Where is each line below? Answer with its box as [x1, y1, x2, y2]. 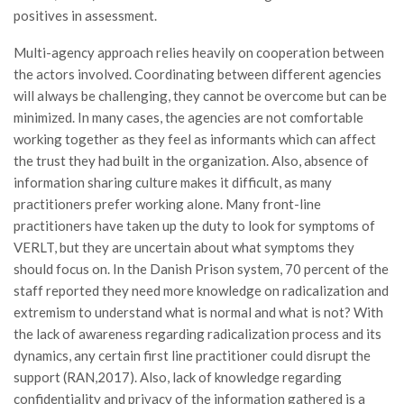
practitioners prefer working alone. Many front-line [14, 196, 321, 212]
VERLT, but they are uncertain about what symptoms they [14, 239, 354, 255]
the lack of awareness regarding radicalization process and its [14, 326, 381, 342]
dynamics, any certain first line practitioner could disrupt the [14, 347, 371, 363]
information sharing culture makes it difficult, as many [14, 174, 332, 190]
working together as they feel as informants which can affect [14, 131, 376, 147]
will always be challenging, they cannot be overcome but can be [14, 87, 387, 104]
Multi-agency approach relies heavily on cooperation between [14, 44, 384, 60]
